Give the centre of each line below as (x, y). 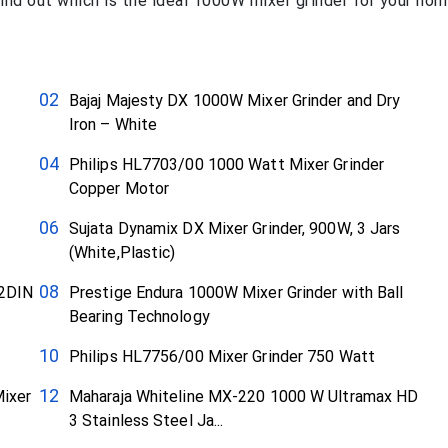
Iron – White (113, 125)
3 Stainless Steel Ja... (146, 421)
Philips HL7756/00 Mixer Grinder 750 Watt (221, 357)
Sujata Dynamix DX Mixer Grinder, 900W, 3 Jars (234, 229)
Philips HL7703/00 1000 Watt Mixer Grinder (226, 165)
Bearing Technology (139, 317)
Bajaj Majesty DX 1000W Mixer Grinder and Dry (234, 101)
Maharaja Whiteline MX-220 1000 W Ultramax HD (243, 397)
